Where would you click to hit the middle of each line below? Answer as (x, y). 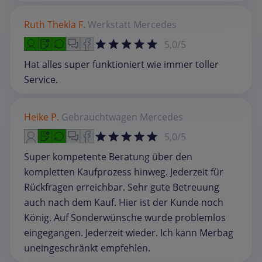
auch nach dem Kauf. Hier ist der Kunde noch (124, 203)
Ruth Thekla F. (55, 25)
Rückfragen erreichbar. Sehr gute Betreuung (122, 187)
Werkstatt (109, 25)
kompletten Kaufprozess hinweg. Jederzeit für (124, 172)
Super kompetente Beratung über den (108, 157)
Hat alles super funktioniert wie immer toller (121, 65)
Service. (41, 80)
